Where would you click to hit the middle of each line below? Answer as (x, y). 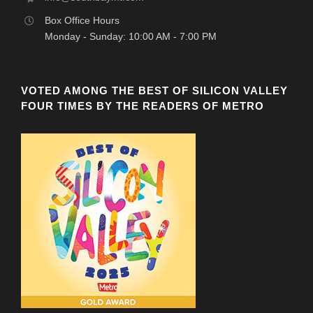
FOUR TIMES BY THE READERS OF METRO (143, 105)
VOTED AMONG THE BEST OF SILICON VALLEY (154, 90)
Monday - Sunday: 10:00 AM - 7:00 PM (130, 36)
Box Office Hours (82, 20)
